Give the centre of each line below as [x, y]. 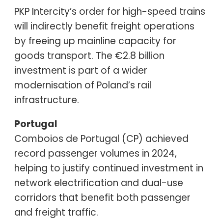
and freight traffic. [56, 212]
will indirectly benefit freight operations [104, 26]
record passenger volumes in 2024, [95, 153]
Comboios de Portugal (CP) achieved [101, 138]
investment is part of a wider [81, 70]
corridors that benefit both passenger [102, 197]
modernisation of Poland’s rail [82, 85]
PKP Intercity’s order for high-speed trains [110, 11]
